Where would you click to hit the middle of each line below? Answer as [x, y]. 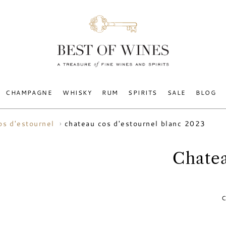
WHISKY [77, 92]
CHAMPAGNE [29, 92]
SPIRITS [143, 92]
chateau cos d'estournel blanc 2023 [135, 123]
